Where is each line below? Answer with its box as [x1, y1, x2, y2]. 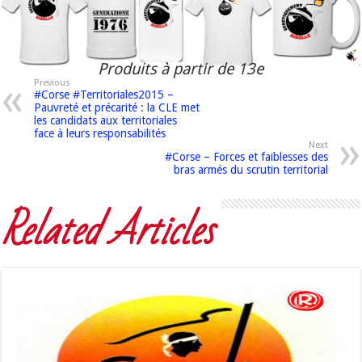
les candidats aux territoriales [34, 114, 178, 128]
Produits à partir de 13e [98, 60, 264, 79]
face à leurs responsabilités [34, 127, 166, 141]
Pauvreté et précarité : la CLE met [34, 101, 200, 115]
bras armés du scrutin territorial [173, 163, 328, 177]
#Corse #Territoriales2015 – [34, 88, 175, 102]
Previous [34, 78, 71, 89]
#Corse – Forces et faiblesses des [164, 150, 328, 164]
